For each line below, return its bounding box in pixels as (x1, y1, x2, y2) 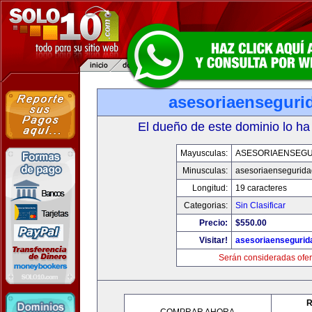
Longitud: (192, 183, 228, 193)
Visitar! (199, 235, 228, 245)
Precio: (199, 218, 228, 228)
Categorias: (184, 201, 228, 210)
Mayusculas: (180, 148, 228, 158)
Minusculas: (182, 166, 228, 175)
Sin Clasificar (235, 201, 286, 210)
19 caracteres (235, 183, 287, 193)
